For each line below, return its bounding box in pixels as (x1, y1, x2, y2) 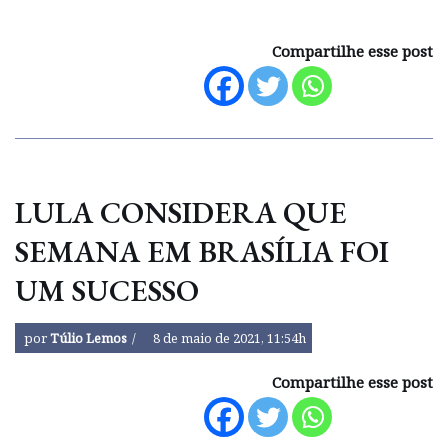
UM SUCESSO (15, 271, 199, 311)
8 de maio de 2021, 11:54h (153, 329, 306, 348)
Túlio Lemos (50, 329, 127, 348)
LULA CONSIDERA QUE (15, 193, 347, 233)
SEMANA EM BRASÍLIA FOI (15, 232, 389, 272)
